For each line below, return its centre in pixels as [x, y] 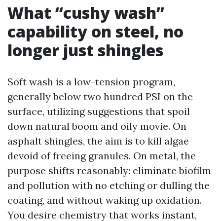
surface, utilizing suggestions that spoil [99, 111]
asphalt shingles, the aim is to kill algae [98, 141]
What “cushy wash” [86, 13]
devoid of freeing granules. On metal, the [102, 156]
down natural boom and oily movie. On [97, 126]
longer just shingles [85, 50]
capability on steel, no [95, 31]
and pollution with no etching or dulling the [109, 185]
